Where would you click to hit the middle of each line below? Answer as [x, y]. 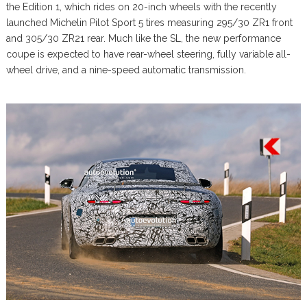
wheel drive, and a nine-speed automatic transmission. [126, 70]
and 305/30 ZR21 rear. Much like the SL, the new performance [143, 39]
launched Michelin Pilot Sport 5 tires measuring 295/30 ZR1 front [149, 23]
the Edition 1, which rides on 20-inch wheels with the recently [141, 7]
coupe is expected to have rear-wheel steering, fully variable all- [148, 54]
